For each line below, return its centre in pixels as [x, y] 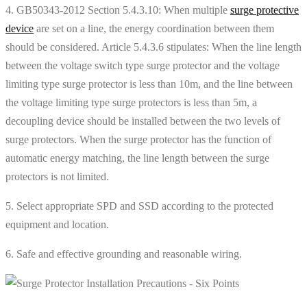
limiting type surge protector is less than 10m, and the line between [149, 84]
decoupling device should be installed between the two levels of [143, 121]
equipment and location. [57, 224]
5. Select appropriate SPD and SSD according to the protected [139, 206]
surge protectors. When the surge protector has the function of [138, 139]
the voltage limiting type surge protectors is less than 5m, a [131, 102]
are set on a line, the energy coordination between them [154, 28]
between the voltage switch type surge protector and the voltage [143, 65]
